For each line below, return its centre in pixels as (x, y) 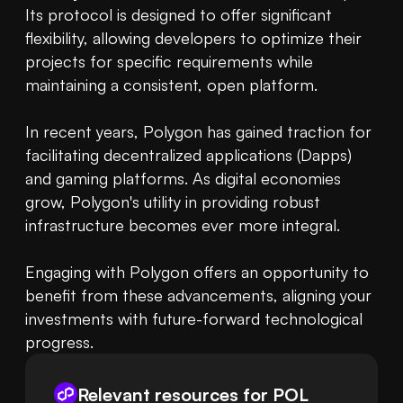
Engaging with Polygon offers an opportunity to (197, 272)
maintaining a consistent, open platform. (174, 85)
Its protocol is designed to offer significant (179, 15)
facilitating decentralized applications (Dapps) (188, 155)
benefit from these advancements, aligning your (198, 296)
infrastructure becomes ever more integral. (185, 225)
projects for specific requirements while (169, 62)
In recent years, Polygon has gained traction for (198, 132)
